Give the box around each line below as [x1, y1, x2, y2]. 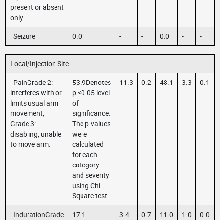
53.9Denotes [72, 78, 111, 87]
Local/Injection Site [10, 59, 69, 68]
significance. [72, 109, 110, 118]
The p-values [72, 119, 110, 128]
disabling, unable [10, 129, 61, 138]
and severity [72, 170, 109, 180]
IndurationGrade [10, 210, 64, 219]
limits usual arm [10, 98, 58, 108]
